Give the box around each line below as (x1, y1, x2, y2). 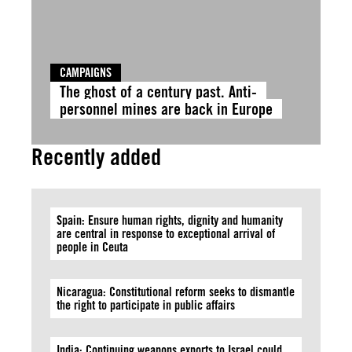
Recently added (31, 143, 161, 170)
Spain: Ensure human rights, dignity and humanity (57, 213, 283, 228)
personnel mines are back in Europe (60, 99, 273, 119)
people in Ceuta (57, 240, 128, 255)
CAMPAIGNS (60, 65, 112, 80)
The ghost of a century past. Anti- (60, 82, 257, 101)
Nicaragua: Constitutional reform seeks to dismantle (57, 284, 295, 299)
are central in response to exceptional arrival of (57, 226, 275, 241)
